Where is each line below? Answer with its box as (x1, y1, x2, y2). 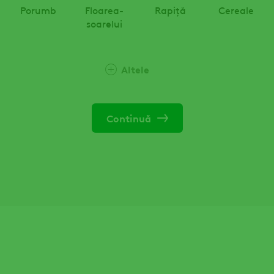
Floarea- (84, 3, 124, 17)
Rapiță (154, 3, 186, 17)
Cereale (218, 3, 254, 17)
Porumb (20, 3, 56, 17)
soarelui (86, 17, 122, 30)
